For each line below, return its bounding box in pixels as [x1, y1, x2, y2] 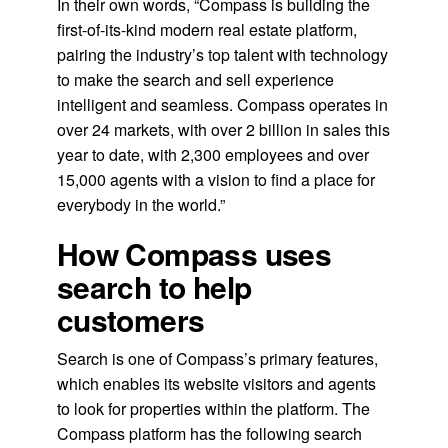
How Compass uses [56, 232, 332, 275]
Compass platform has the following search [56, 422, 362, 445]
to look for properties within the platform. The [56, 397, 370, 420]
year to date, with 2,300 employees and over [56, 143, 369, 166]
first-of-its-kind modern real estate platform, [56, 18, 357, 41]
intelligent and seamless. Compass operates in [56, 93, 388, 116]
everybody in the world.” [56, 193, 225, 216]
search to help [56, 265, 252, 308]
